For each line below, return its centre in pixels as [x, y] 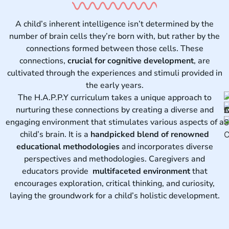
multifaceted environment [141, 171]
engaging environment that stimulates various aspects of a [114, 122]
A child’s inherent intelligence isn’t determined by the [114, 24]
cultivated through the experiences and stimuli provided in [114, 73]
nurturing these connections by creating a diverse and [114, 110]
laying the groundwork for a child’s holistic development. [114, 196]
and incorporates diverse [166, 147]
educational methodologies [68, 147]
